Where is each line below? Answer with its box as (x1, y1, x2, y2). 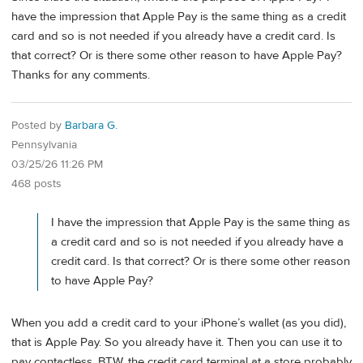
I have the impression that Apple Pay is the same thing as (51, 214, 350, 230)
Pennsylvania (11, 137, 77, 152)
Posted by (11, 117, 65, 133)
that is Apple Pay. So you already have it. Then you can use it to (11, 335, 343, 351)
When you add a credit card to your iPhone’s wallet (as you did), (11, 315, 346, 331)
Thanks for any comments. (11, 67, 150, 83)
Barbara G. (65, 117, 117, 133)
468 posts (11, 176, 62, 191)
